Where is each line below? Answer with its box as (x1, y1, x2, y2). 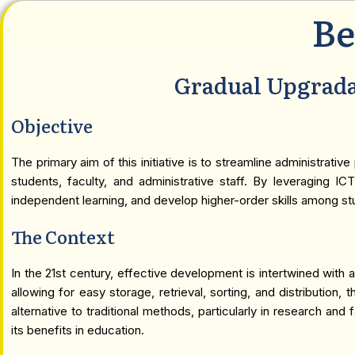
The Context (11, 223, 115, 250)
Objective (11, 113, 93, 139)
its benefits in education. (11, 323, 144, 338)
